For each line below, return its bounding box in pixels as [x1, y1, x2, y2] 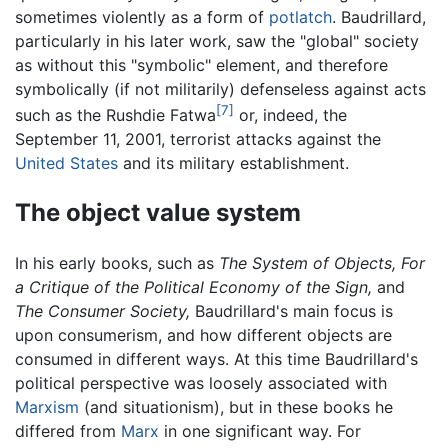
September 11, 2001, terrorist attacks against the [15, 129, 381, 150]
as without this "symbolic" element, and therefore [15, 54, 388, 75]
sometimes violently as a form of [15, 6, 269, 27]
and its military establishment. [118, 153, 349, 174]
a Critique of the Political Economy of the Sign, [15, 276, 372, 297]
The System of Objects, [219, 252, 396, 273]
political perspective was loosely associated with [15, 372, 387, 393]
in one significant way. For [159, 420, 361, 441]
